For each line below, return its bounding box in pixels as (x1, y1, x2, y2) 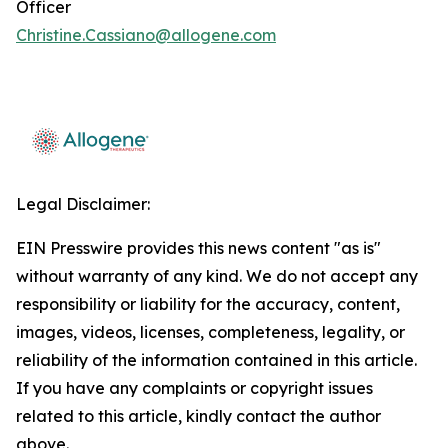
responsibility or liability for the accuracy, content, (16, 294, 400, 314)
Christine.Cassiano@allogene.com (16, 25, 276, 45)
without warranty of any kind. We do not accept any (16, 266, 418, 286)
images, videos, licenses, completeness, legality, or (16, 322, 405, 342)
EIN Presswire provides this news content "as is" (16, 238, 381, 258)
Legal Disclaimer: (16, 194, 150, 214)
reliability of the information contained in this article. (16, 350, 417, 370)
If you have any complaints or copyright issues (16, 378, 373, 398)
